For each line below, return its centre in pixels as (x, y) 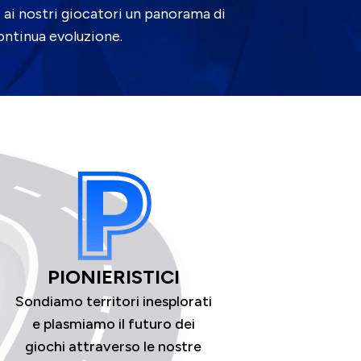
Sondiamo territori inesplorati (113, 301)
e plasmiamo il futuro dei (113, 324)
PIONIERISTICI (113, 276)
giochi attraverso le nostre (114, 346)
